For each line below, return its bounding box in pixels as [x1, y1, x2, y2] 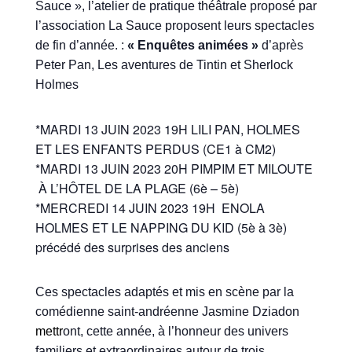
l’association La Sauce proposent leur [35, 19, 245, 33]
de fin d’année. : [35, 38, 127, 53]
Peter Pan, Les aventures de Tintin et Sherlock [35, 58, 293, 72]
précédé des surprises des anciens [35, 238, 229, 257]
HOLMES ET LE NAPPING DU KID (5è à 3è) [35, 218, 287, 237]
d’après [261, 38, 303, 53]
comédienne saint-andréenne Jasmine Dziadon [35, 305, 299, 319]
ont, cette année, [62, 324, 158, 339]
